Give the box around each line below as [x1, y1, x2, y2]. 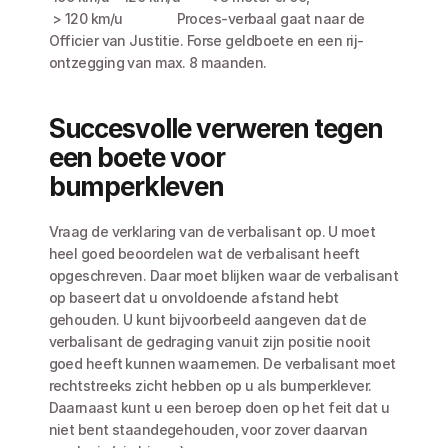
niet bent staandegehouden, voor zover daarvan [48, 421, 368, 438]
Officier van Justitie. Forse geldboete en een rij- [48, 32, 364, 49]
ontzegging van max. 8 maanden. [48, 54, 267, 71]
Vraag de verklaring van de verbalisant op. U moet [48, 223, 376, 240]
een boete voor [48, 142, 226, 173]
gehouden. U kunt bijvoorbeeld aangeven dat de [48, 311, 367, 328]
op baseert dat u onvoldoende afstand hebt [48, 289, 339, 306]
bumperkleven [48, 171, 225, 202]
